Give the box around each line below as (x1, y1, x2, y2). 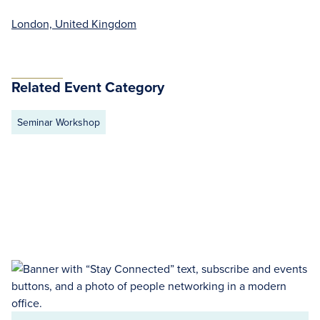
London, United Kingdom (11, 16, 136, 31)
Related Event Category (11, 76, 164, 97)
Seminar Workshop (17, 115, 100, 129)
